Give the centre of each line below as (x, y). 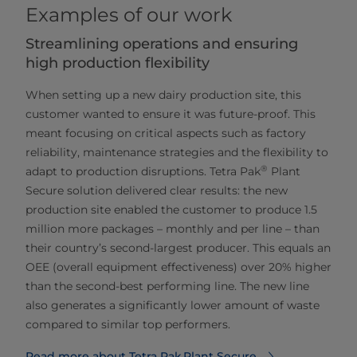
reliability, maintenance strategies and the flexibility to (177, 152)
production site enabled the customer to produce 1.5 (171, 209)
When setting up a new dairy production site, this (163, 94)
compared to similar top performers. (128, 324)
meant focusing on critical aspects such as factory (166, 133)
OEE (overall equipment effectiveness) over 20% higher (178, 267)
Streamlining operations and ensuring (162, 43)
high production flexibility (118, 63)
